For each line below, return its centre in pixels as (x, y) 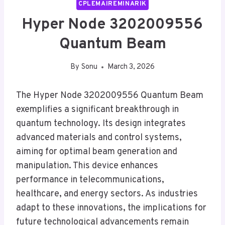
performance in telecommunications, (90, 180)
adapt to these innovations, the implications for (111, 208)
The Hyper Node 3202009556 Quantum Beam (110, 96)
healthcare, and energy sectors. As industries (107, 194)
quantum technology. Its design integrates (101, 124)
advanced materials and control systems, (99, 138)
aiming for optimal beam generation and (97, 152)
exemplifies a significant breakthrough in (97, 110)
